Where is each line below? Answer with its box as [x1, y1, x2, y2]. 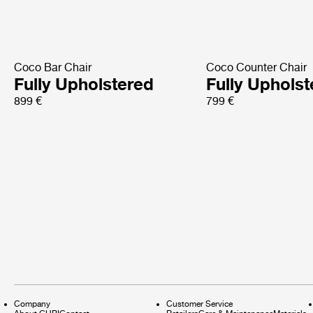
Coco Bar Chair [14, 60, 92, 74]
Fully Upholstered [14, 73, 154, 94]
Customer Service [166, 298, 233, 309]
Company [14, 298, 50, 309]
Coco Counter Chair [206, 60, 307, 74]
